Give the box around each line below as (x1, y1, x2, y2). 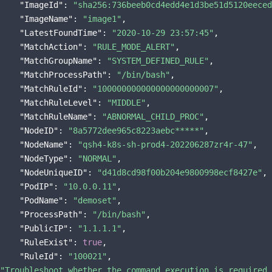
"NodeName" (19, 140, 68, 149)
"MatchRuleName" (19, 112, 92, 121)
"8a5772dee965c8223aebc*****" (68, 126, 204, 135)
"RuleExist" (19, 237, 73, 247)
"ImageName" (19, 14, 73, 24)
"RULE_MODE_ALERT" (92, 42, 175, 52)
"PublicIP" (19, 223, 68, 233)
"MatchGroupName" (19, 56, 97, 66)
